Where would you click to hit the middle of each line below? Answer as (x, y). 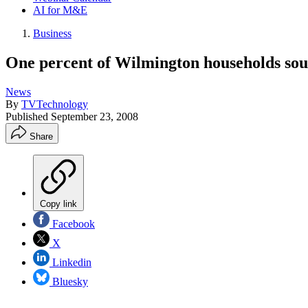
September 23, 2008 (95, 116)
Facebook (72, 223)
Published (28, 116)
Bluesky (69, 281)
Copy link (58, 203)
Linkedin (70, 262)
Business (52, 33)
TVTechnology (55, 104)
